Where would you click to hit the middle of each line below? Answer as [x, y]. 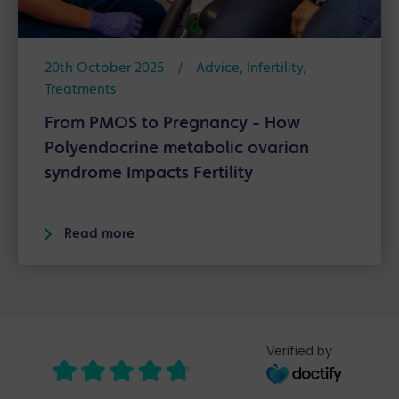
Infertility [275, 68]
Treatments [80, 90]
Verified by [299, 350]
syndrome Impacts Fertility [149, 173]
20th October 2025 [105, 68]
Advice [218, 68]
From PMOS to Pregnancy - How [172, 123]
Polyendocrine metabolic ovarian [177, 148]
